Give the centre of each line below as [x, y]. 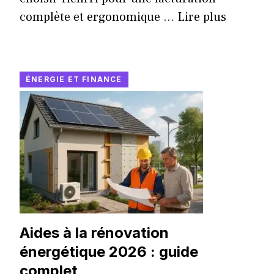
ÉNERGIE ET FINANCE [74, 80]
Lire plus [202, 17]
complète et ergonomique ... [98, 17]
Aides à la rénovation [94, 233]
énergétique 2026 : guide [109, 252]
